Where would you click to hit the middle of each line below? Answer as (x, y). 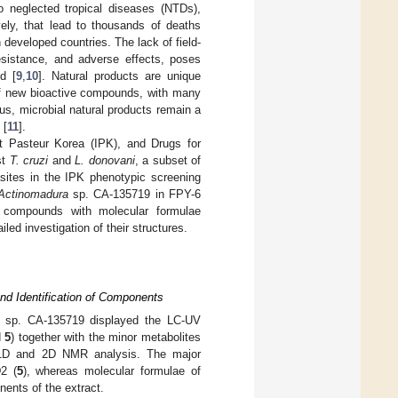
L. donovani (105, 161)
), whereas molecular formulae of (111, 371)
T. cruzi (29, 161)
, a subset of (168, 161)
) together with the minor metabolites (106, 338)
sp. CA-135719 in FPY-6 (134, 195)
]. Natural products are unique (119, 76)
